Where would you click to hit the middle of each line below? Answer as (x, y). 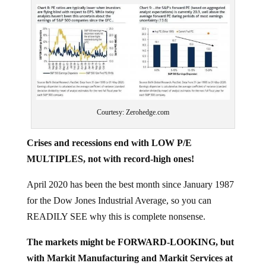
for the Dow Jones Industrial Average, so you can (119, 191)
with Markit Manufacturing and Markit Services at (129, 248)
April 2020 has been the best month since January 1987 (130, 175)
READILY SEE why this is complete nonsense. (116, 207)
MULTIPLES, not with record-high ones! (110, 149)
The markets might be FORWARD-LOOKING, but (130, 232)
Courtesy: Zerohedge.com (133, 102)
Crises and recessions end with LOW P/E (109, 133)
